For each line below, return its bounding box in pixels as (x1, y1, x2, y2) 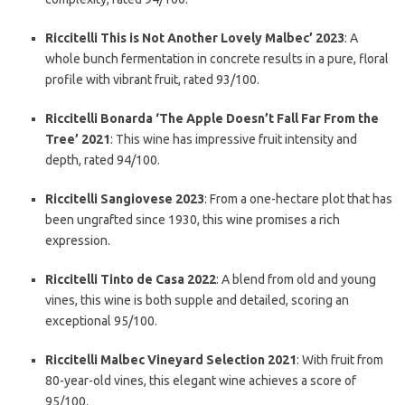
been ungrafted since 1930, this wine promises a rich (45, 212, 340, 227)
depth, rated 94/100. (45, 153, 160, 167)
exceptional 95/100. (45, 314, 157, 328)
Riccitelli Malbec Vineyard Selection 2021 (45, 353, 297, 367)
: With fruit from (297, 353, 383, 367)
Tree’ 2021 (45, 132, 110, 146)
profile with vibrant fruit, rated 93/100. (45, 72, 259, 87)
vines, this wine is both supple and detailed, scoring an (45, 293, 349, 307)
